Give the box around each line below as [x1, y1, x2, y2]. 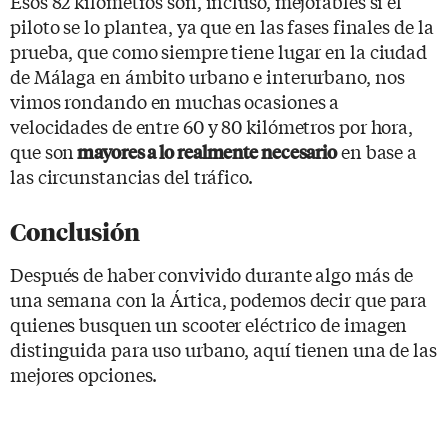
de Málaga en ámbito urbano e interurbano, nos [10, 62, 405, 89]
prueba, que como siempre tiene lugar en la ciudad [10, 37, 428, 64]
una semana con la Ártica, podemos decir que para [10, 285, 428, 312]
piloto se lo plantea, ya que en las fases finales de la [10, 12, 434, 39]
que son [10, 137, 75, 164]
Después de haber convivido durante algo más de [10, 260, 414, 287]
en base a [337, 137, 418, 164]
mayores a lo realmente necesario [74, 138, 338, 164]
